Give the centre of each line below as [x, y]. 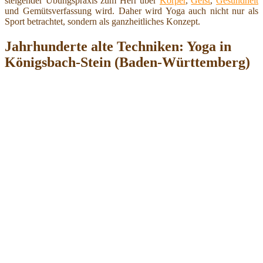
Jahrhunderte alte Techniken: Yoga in [118, 46]
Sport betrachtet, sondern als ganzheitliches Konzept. [102, 21]
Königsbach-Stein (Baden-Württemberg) [127, 62]
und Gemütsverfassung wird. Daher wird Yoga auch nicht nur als [131, 11]
